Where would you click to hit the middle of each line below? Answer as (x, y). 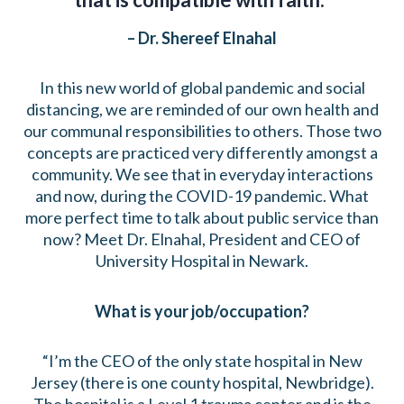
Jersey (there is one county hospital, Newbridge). (202, 383)
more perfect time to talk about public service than (202, 218)
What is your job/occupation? (202, 311)
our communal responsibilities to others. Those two (202, 131)
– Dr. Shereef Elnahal (202, 37)
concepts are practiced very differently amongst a (202, 153)
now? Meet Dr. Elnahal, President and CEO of (202, 239)
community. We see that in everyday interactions (202, 174)
